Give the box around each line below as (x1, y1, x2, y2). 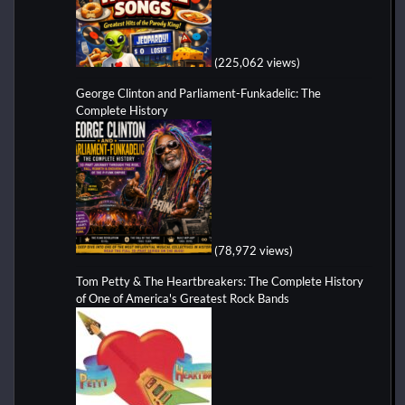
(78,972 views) (214, 242, 293, 258)
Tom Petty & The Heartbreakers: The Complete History (76, 273, 363, 288)
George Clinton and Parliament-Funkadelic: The (76, 85, 321, 100)
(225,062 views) (214, 54, 300, 70)
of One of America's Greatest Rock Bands (76, 290, 292, 306)
